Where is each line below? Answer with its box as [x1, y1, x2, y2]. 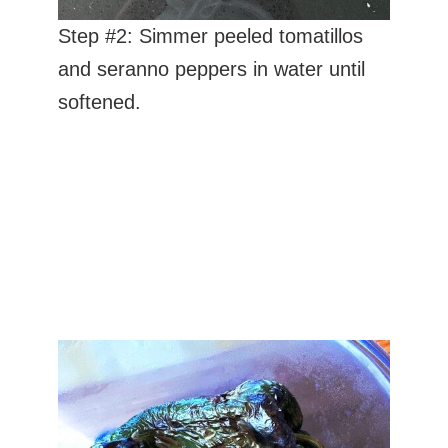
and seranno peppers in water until [58, 57, 366, 80]
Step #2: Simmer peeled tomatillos [58, 24, 364, 47]
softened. [58, 90, 142, 113]
